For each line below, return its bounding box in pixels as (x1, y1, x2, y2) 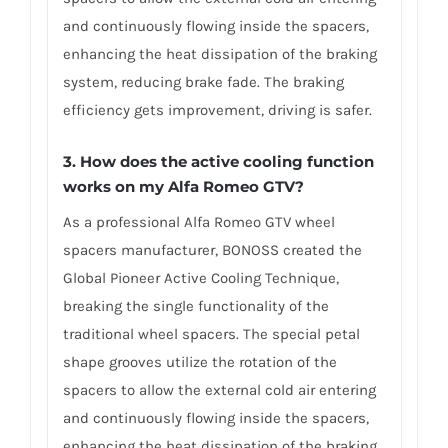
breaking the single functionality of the (62, 297, 329, 316)
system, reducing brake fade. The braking (62, 72, 344, 91)
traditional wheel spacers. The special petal (62, 325, 360, 344)
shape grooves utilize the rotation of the (62, 353, 337, 372)
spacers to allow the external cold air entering (62, 381, 376, 400)
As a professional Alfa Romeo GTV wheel (62, 213, 335, 232)
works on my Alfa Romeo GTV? (62, 177, 304, 197)
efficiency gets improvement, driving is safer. (62, 100, 372, 119)
